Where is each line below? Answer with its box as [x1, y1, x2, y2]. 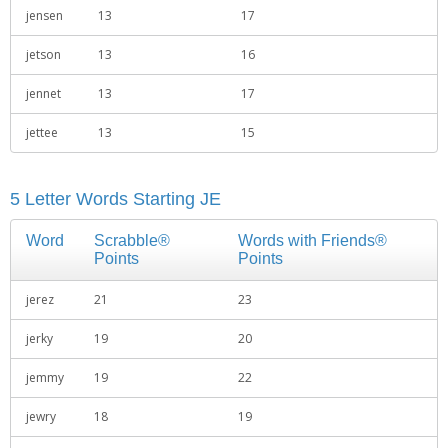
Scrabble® [94, 232, 170, 249]
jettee [26, 124, 58, 141]
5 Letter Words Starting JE [10, 189, 221, 209]
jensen [26, 7, 63, 24]
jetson [26, 46, 61, 63]
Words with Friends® [238, 232, 387, 249]
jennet [26, 85, 61, 102]
